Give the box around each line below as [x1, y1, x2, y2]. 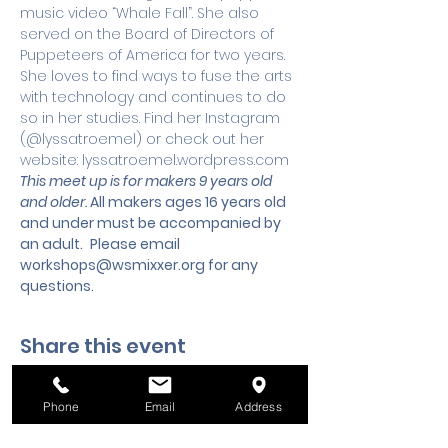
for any [205, 255, 261, 275]
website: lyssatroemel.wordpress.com [20, 150, 289, 170]
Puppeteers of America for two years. [20, 45, 289, 65]
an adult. [20, 234, 83, 254]
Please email [87, 234, 183, 254]
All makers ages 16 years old [90, 192, 289, 212]
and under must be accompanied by [20, 213, 284, 233]
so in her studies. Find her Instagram [20, 108, 284, 128]
